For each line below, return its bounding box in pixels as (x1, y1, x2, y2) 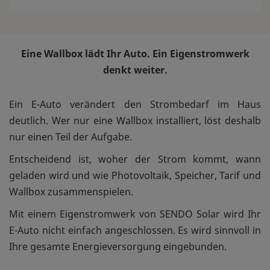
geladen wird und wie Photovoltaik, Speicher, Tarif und (9, 168, 261, 182)
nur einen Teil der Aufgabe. (9, 130, 132, 143)
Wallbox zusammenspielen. (9, 184, 133, 198)
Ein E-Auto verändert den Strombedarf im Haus (9, 97, 261, 111)
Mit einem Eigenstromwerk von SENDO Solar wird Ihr (9, 207, 261, 221)
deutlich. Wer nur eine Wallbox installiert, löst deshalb (9, 113, 261, 127)
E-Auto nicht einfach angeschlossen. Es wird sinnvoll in (9, 223, 261, 237)
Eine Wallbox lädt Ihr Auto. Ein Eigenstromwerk (20, 46, 250, 60)
